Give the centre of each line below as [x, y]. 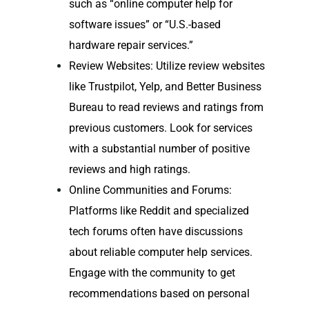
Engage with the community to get [152, 273]
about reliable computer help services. [160, 252]
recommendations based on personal [159, 294]
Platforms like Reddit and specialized [159, 211]
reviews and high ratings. [129, 170]
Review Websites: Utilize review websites [167, 66]
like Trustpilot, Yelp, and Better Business [165, 87]
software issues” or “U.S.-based [144, 25]
